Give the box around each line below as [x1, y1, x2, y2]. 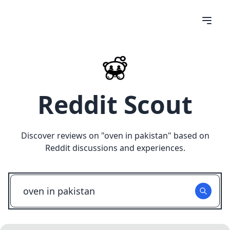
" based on [167, 130, 209, 141]
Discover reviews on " [21, 130, 104, 141]
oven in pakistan [104, 130, 168, 141]
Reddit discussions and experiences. [45, 142, 185, 154]
